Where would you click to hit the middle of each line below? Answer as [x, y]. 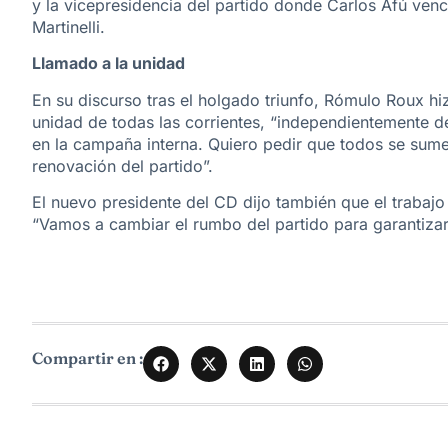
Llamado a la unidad [108, 63]
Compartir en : [87, 358]
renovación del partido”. [122, 165]
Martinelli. [68, 27]
